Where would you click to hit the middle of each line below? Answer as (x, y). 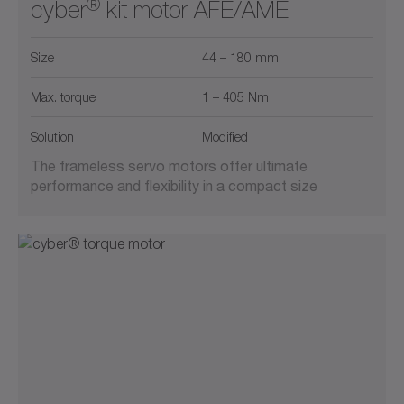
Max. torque (63, 97)
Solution (52, 137)
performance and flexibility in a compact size (174, 186)
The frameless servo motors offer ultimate (169, 166)
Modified (225, 137)
